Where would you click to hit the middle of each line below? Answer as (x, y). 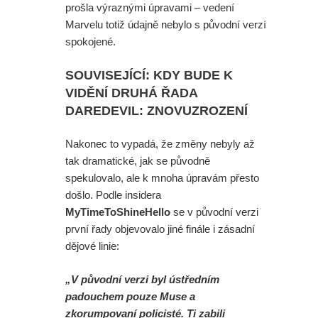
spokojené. (91, 42)
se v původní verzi (214, 212)
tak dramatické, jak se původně (138, 161)
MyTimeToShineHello (118, 212)
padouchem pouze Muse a (130, 296)
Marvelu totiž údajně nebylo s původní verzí (166, 25)
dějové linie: (92, 246)
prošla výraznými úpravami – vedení (150, 8)
